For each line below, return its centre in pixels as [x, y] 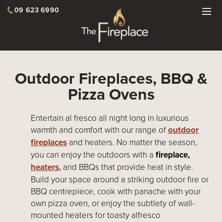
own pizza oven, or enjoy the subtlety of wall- [113, 203]
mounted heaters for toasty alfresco [96, 215]
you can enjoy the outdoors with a [93, 154]
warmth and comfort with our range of [100, 130]
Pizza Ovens [111, 94]
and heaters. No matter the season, [133, 142]
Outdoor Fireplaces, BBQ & [111, 78]
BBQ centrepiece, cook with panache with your [116, 191]
